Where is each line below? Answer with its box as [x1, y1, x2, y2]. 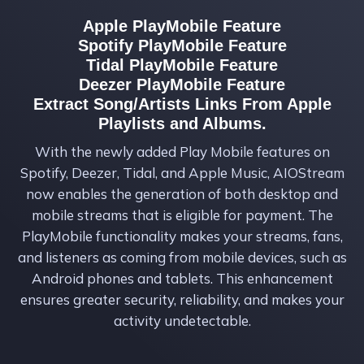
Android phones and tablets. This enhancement [31, 269, 333, 287]
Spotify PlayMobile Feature [77, 36, 287, 54]
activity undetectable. [113, 311, 251, 329]
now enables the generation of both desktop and [26, 184, 338, 202]
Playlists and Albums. [97, 114, 266, 132]
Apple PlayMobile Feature [83, 16, 281, 35]
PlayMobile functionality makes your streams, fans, [21, 227, 343, 245]
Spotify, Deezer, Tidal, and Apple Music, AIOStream [19, 163, 344, 181]
